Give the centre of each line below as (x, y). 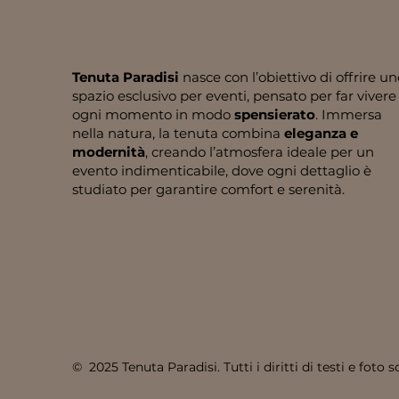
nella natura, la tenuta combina (178, 133)
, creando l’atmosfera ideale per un (259, 151)
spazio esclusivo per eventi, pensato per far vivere (234, 95)
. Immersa (348, 114)
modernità (108, 151)
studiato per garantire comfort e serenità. (208, 189)
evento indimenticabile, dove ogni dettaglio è (221, 170)
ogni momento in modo (153, 114)
